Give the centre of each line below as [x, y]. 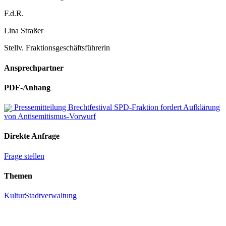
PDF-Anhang [27, 87]
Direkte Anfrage [32, 136]
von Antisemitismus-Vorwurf [50, 117]
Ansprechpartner [34, 68]
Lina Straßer [24, 31]
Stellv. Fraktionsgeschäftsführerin [57, 48]
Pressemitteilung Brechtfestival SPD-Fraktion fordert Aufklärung [116, 107]
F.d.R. [14, 14]
